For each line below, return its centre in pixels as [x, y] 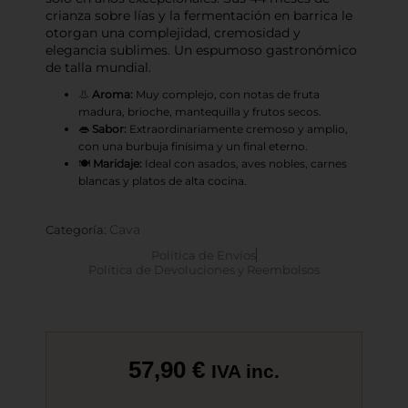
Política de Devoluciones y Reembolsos [204, 270]
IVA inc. [245, 372]
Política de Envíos [204, 255]
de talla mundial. [98, 67]
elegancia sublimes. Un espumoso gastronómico [201, 50]
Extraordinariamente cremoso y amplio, [237, 128]
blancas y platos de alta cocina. [163, 180]
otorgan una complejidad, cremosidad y [173, 32]
